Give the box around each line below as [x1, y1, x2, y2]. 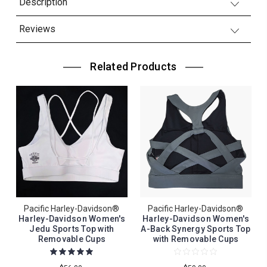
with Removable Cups [153, 234, 239, 244]
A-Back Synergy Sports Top [141, 224, 251, 234]
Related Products [90, 60, 177, 73]
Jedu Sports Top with [29, 224, 114, 234]
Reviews [18, 23, 55, 35]
